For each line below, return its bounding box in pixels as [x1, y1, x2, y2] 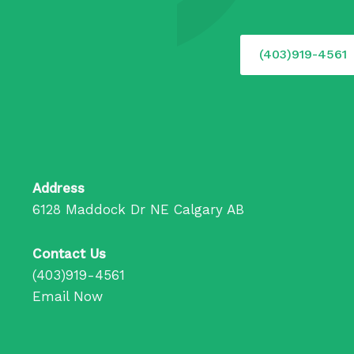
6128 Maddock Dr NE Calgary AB [32, 201, 244, 217]
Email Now [32, 288, 103, 305]
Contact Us [32, 246, 106, 262]
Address [32, 179, 85, 196]
